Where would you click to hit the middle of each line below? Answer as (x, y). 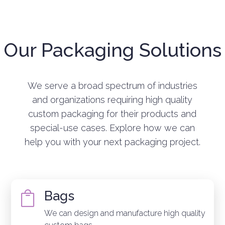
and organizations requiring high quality (113, 99)
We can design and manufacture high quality (125, 213)
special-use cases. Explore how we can (112, 128)
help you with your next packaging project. (112, 142)
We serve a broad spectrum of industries (112, 85)
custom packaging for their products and (113, 114)
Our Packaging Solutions (113, 50)
